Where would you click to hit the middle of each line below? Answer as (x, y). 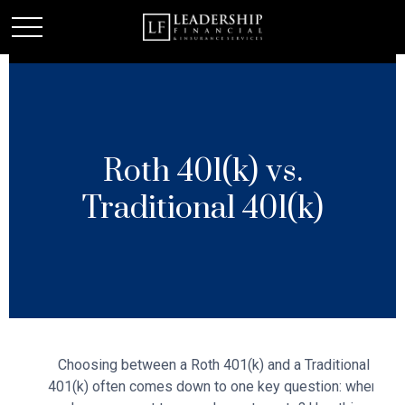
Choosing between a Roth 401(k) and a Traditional (213, 365)
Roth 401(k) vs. (202, 172)
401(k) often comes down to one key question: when (213, 386)
